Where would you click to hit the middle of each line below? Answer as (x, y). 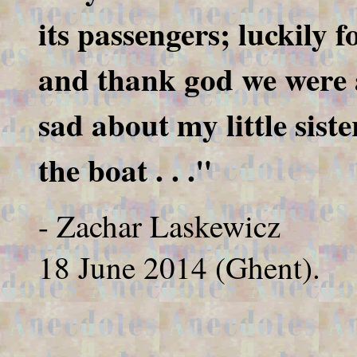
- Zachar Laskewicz (159, 226)
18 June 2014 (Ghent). (179, 267)
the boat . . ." (126, 169)
